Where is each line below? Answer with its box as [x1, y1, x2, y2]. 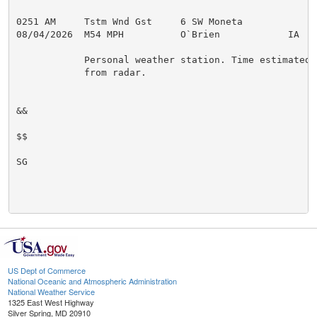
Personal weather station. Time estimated [16, 54, 311, 65]
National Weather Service [8, 286, 95, 298]
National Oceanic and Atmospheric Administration [8, 275, 177, 287]
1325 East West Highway [8, 296, 94, 309]
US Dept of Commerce [8, 265, 86, 277]
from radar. [16, 67, 146, 78]
